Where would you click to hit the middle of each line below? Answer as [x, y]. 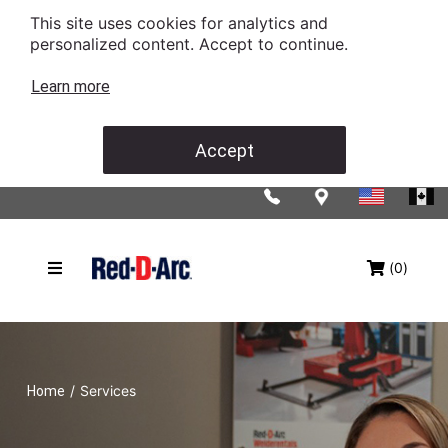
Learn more [70, 86]
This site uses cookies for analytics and [179, 23]
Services [108, 390]
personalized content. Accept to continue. [191, 44]
